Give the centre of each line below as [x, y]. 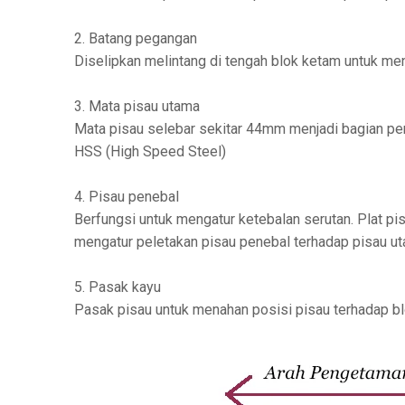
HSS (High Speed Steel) [150, 152]
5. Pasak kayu [118, 287]
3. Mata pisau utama [137, 107]
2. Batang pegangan [136, 39]
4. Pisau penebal [127, 197]
